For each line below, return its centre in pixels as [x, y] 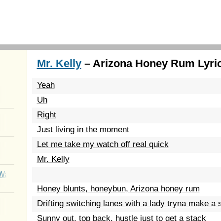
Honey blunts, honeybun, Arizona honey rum [118, 189]
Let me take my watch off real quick [103, 144]
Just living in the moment [83, 129]
